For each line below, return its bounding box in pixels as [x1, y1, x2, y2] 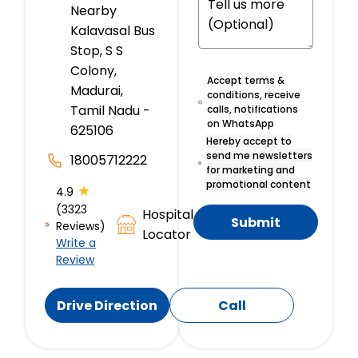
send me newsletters [206, 149, 313, 163]
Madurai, [70, 82, 123, 101]
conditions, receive [207, 88, 301, 102]
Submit [231, 213, 280, 232]
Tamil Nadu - [70, 101, 150, 121]
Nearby [70, 2, 117, 21]
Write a [56, 235, 97, 252]
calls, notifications [207, 102, 299, 117]
